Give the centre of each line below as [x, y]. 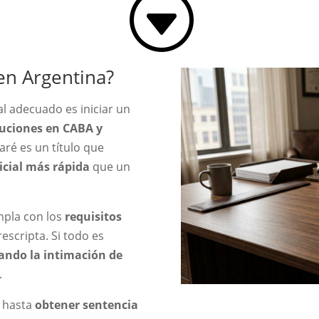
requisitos [94, 216]
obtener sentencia [87, 304]
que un [110, 166]
